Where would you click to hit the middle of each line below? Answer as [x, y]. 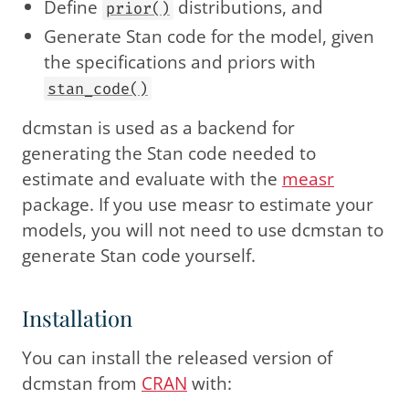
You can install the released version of [177, 358]
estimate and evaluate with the [152, 179]
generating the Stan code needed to [169, 153]
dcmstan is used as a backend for [158, 128]
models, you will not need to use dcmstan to [203, 230]
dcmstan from [82, 383]
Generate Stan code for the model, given [209, 37]
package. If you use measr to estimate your [198, 204]
